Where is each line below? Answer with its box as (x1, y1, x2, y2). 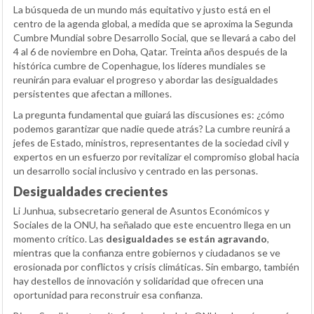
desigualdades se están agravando (106, 233, 267, 245)
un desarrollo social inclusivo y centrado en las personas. (13, 165, 258, 177)
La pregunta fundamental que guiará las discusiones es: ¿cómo (13, 109, 285, 121)
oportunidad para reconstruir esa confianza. (13, 289, 203, 301)
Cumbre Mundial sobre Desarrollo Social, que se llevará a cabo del (13, 32, 296, 44)
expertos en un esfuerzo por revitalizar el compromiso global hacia (13, 151, 299, 163)
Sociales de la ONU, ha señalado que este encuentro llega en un (13, 219, 291, 231)
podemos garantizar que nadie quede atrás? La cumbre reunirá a (13, 123, 290, 135)
